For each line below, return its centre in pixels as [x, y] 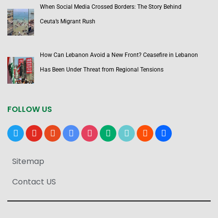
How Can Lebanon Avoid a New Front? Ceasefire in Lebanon [119, 55]
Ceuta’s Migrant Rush [68, 22]
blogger [148, 132]
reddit [53, 132]
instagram [97, 132]
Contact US [34, 182]
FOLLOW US [30, 109]
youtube [38, 132]
